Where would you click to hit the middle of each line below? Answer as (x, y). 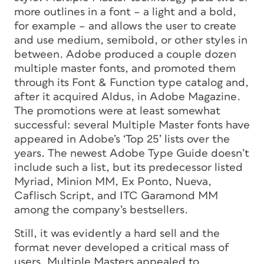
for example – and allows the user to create (125, 26)
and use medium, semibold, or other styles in (131, 40)
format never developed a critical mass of (122, 247)
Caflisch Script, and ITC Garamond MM (116, 196)
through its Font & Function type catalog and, (131, 82)
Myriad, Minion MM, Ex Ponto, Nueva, (113, 181)
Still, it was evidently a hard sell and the (117, 233)
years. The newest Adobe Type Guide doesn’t (132, 153)
